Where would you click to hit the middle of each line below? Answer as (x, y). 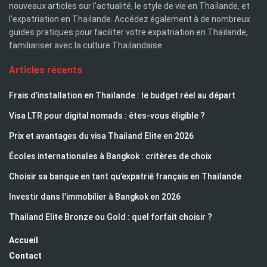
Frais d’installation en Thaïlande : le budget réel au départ (122, 95)
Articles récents (46, 70)
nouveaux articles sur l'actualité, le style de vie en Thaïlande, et (129, 6)
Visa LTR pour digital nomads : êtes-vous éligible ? (107, 116)
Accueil (24, 240)
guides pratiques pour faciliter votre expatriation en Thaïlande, (128, 32)
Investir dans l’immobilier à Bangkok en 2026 (95, 197)
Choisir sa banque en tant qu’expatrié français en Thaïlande (125, 176)
